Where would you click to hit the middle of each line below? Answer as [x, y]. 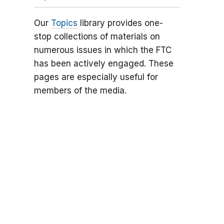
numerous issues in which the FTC [102, 50]
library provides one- [120, 23]
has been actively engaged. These [103, 64]
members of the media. [80, 91]
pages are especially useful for [96, 77]
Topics [64, 23]
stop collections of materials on [97, 37]
